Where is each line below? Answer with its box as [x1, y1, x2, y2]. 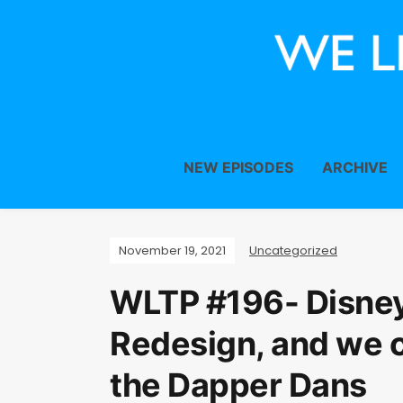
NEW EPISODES [183, 158, 293, 176]
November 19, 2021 [119, 242, 226, 259]
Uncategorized [249, 242, 337, 259]
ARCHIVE [321, 158, 388, 176]
